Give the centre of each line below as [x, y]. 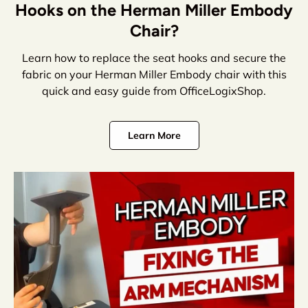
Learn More [154, 135]
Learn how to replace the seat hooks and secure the [154, 57]
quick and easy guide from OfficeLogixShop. [154, 90]
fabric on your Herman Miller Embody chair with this [154, 74]
